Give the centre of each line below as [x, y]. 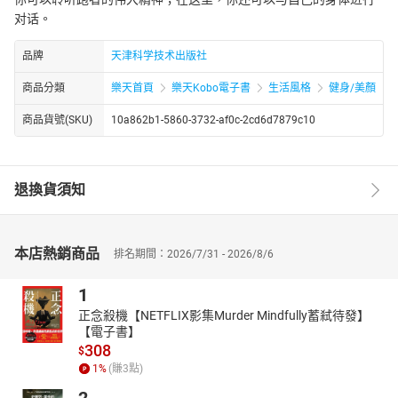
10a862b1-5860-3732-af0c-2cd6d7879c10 [213, 119]
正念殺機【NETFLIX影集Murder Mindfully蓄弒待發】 [224, 315]
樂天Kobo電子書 [211, 88]
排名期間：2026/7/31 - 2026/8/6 [194, 254]
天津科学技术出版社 [159, 56]
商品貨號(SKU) [57, 119]
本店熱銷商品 [57, 253]
